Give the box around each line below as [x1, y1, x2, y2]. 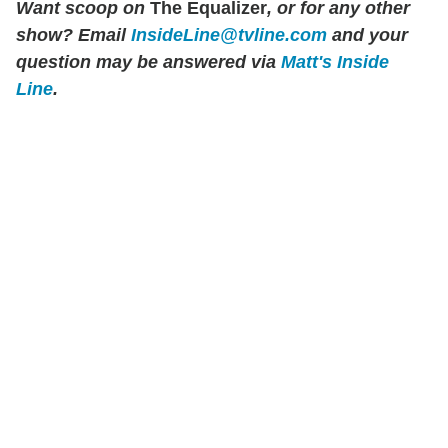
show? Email [16, 25, 131, 46]
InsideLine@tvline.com [131, 25, 327, 46]
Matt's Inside [281, 52, 389, 73]
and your [327, 25, 408, 46]
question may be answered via [16, 52, 281, 73]
